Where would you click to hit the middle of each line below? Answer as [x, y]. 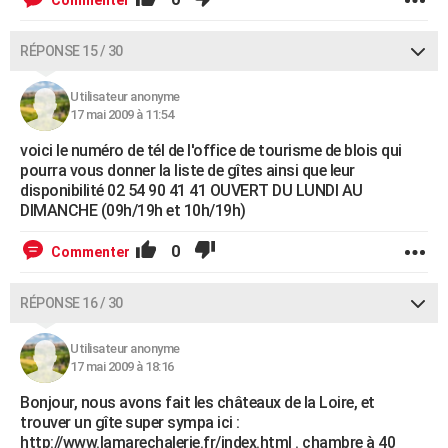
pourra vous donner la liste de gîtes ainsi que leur [187, 171]
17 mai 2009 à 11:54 [122, 115]
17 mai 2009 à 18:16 [122, 367]
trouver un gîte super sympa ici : [130, 423]
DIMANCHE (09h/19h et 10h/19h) [133, 211]
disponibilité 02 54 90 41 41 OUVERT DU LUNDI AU [191, 191]
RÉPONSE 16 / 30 [71, 303]
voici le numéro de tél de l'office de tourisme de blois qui [211, 151]
